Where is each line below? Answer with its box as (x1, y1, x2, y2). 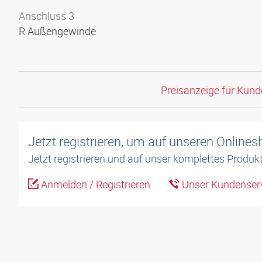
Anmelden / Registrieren (39, 177, 150, 192)
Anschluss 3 (19, 9, 74, 23)
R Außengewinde (19, 24, 98, 38)
